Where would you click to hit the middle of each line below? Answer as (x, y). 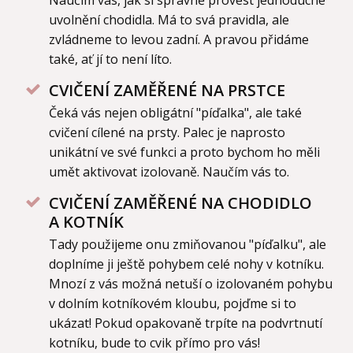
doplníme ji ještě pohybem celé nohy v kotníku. (187, 264)
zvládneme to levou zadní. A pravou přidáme (179, 39)
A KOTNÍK (87, 221)
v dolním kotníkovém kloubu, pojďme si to (173, 303)
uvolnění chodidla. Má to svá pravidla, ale (169, 19)
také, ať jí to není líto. (111, 59)
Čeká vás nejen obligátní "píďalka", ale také (176, 112)
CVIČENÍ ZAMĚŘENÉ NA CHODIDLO (181, 203)
